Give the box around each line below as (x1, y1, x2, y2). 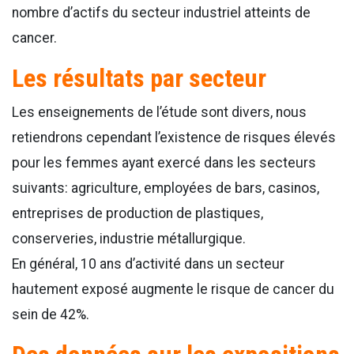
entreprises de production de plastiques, (12, 205, 263, 221)
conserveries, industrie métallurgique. (12, 231, 246, 247)
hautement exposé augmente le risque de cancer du (12, 281, 334, 297)
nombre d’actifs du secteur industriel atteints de (12, 5, 311, 21)
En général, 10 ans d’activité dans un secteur (12, 256, 284, 272)
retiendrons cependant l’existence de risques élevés (12, 130, 336, 145)
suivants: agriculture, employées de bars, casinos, (12, 180, 319, 196)
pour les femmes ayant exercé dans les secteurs (12, 155, 316, 171)
